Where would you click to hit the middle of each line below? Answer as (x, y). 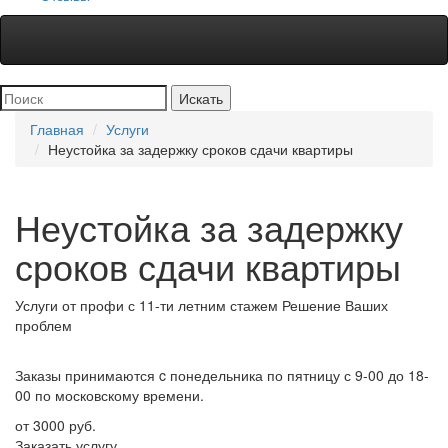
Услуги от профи (69, 304)
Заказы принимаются (85, 374)
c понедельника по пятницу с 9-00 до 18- (294, 374)
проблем (43, 324)
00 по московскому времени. (109, 394)
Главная (57, 128)
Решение (311, 304)
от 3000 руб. (55, 424)
